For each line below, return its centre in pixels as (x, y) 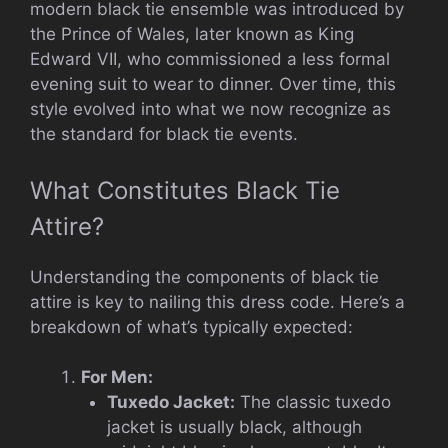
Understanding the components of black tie (204, 276)
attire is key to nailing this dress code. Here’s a (217, 301)
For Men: (117, 377)
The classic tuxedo (312, 402)
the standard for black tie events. (164, 134)
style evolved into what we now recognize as (210, 109)
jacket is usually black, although (234, 427)
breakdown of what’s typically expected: (191, 326)
